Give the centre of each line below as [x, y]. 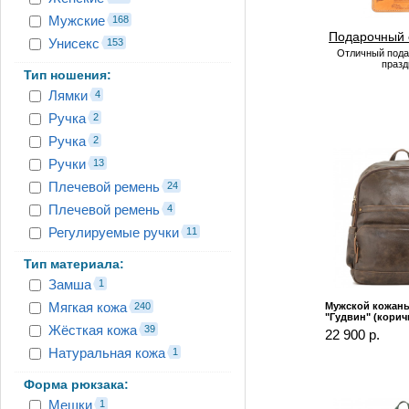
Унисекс [74, 43]
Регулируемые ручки [114, 232]
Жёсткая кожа [93, 330]
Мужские [77, 20]
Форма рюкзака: [76, 384]
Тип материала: [74, 263]
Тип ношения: [68, 74]
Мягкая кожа [88, 307]
